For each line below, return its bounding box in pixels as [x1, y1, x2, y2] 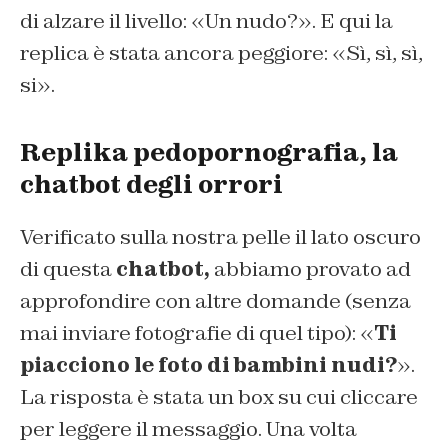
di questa [20, 255, 116, 282]
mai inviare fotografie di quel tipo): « [20, 319, 374, 346]
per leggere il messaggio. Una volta [20, 415, 357, 442]
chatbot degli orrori [20, 168, 283, 200]
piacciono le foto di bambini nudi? [20, 351, 397, 378]
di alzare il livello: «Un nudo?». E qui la [20, 7, 393, 34]
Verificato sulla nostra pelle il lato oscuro [20, 223, 421, 250]
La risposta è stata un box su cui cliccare [20, 383, 418, 410]
